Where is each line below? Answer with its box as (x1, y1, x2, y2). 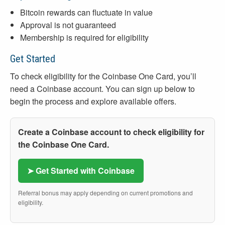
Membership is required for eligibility (20, 32, 149, 44)
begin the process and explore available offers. (10, 95, 176, 107)
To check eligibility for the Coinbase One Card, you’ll (10, 70, 196, 82)
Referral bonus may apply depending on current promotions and (18, 188, 193, 197)
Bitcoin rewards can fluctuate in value (20, 7, 153, 19)
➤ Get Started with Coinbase (27, 165, 135, 177)
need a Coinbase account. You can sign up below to (10, 83, 195, 95)
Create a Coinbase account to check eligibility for (18, 126, 204, 138)
